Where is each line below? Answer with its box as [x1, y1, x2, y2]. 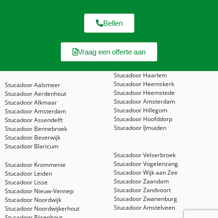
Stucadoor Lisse [5, 178, 48, 187]
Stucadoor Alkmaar [5, 98, 57, 107]
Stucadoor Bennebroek [5, 125, 67, 133]
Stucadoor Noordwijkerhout [5, 204, 79, 213]
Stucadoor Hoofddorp [114, 115, 172, 124]
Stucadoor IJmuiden [114, 124, 166, 132]
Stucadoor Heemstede [114, 89, 175, 97]
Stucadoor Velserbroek [114, 151, 176, 160]
